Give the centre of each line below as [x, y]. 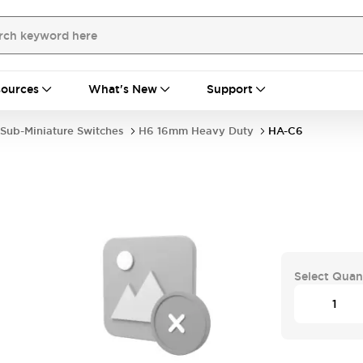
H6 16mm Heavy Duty [196, 131]
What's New [123, 89]
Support [230, 89]
